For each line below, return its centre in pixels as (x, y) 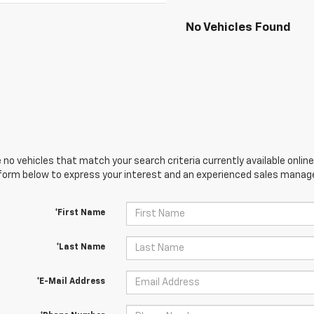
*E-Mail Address (70, 282)
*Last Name (80, 247)
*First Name (80, 213)
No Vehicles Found (238, 28)
